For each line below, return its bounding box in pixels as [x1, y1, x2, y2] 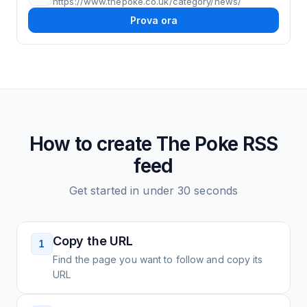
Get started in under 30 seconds [69, 184, 238, 197]
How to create [29, 132, 156, 156]
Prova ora [130, 14, 177, 26]
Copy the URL [53, 234, 133, 248]
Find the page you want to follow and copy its [53, 254, 263, 265]
